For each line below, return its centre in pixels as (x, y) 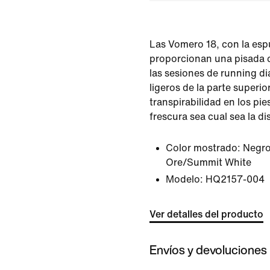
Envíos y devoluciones (208, 250)
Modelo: (184, 179)
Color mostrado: (203, 148)
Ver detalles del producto (206, 214)
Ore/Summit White (209, 162)
